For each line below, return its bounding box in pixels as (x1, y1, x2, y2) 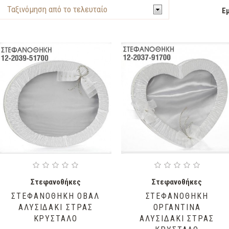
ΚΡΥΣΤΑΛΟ (33, 214, 78, 224)
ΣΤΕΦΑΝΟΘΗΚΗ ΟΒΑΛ (11, 191, 100, 201)
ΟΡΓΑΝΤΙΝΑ (153, 202, 201, 213)
